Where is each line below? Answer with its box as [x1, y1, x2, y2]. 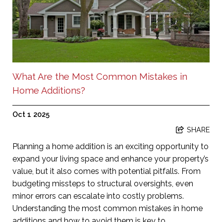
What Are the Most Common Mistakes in [12, 71, 187, 82]
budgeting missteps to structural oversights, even [12, 178, 193, 188]
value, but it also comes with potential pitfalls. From [12, 166, 201, 176]
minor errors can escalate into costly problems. [12, 191, 184, 201]
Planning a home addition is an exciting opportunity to [12, 141, 209, 151]
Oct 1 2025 [12, 110, 50, 118]
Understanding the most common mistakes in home [12, 203, 203, 213]
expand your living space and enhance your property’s [12, 154, 209, 164]
